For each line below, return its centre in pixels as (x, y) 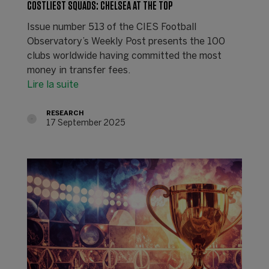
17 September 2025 (86, 124)
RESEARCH (65, 114)
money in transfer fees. (78, 71)
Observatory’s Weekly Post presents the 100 (126, 42)
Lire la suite (53, 85)
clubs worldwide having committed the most (124, 56)
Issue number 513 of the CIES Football (111, 28)
